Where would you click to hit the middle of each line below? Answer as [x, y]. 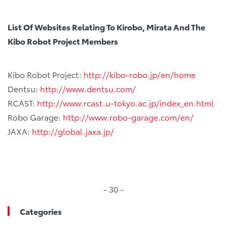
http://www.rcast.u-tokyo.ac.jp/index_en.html [125, 102]
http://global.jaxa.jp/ [73, 131]
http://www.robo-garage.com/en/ [128, 117]
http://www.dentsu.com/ [88, 88]
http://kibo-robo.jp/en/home [140, 74]
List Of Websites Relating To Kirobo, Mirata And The [106, 26]
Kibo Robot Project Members [63, 41]
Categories [41, 211]
